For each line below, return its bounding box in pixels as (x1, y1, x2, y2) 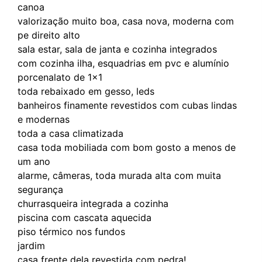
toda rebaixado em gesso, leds (18, 85, 154, 97)
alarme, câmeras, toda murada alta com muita (18, 169, 221, 181)
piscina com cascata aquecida (18, 211, 151, 223)
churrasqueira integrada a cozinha (18, 197, 168, 209)
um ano (18, 155, 50, 167)
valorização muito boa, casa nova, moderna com (18, 15, 234, 27)
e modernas (18, 113, 70, 125)
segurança (18, 183, 63, 195)
